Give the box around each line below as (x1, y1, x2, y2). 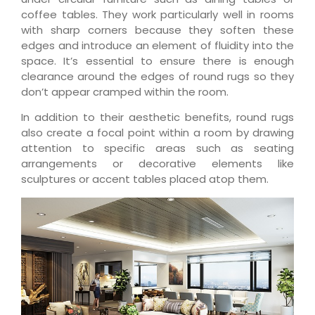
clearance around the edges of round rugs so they (21, 68, 294, 84)
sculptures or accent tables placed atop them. (21, 172, 269, 187)
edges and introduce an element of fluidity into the (21, 37, 294, 53)
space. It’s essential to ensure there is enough (21, 53, 294, 68)
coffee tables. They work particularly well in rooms (21, 6, 294, 22)
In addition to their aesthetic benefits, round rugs (21, 110, 294, 125)
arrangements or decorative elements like (21, 156, 294, 172)
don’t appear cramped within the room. (21, 84, 229, 99)
